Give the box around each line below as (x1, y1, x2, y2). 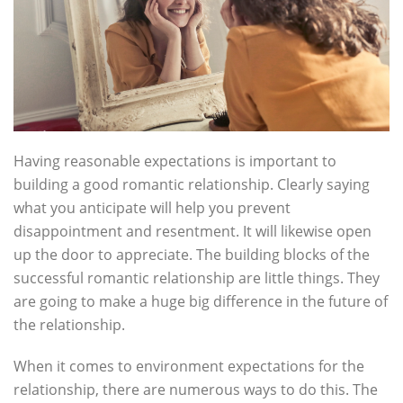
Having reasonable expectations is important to (13, 150, 336, 171)
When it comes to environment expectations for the (13, 355, 364, 376)
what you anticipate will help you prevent (13, 197, 291, 218)
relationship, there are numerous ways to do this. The (13, 379, 378, 399)
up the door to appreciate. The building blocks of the (13, 244, 370, 264)
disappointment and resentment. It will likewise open (13, 220, 372, 241)
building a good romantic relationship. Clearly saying (13, 174, 370, 194)
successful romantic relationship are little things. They (13, 267, 380, 288)
